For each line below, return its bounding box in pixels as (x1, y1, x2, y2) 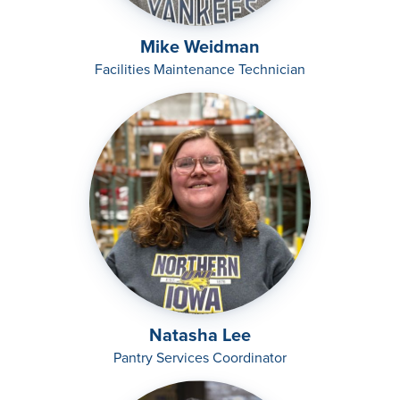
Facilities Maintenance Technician (95, 59, 305, 80)
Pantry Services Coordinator (113, 347, 287, 369)
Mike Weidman (140, 33, 260, 61)
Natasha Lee (149, 321, 251, 349)
